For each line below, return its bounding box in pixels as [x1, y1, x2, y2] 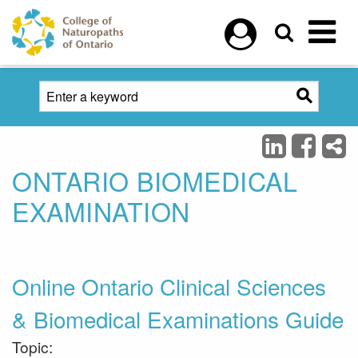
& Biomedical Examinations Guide [12, 303, 344, 335]
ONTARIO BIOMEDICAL [12, 162, 297, 199]
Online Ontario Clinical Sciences [12, 270, 326, 302]
